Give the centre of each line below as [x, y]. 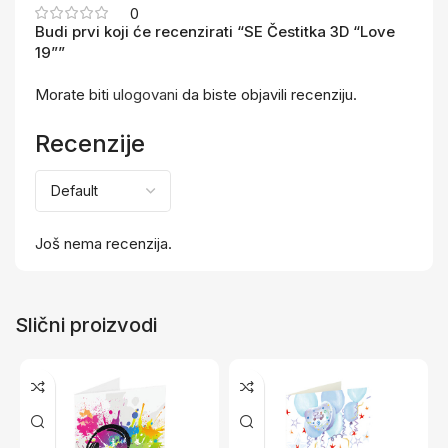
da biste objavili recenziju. [267, 94]
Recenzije [90, 143]
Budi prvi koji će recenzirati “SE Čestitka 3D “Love [215, 31]
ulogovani [145, 94]
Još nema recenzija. [103, 243]
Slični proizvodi [86, 325]
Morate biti [74, 94]
